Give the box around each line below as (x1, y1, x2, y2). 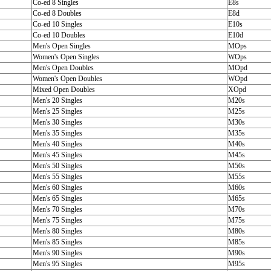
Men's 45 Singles (32, 151, 82, 159)
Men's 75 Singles (32, 216, 82, 224)
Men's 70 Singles (32, 205, 82, 214)
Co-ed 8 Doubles (32, 9, 82, 18)
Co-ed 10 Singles (32, 20, 82, 28)
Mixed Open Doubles (32, 85, 95, 94)
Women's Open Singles (32, 53, 99, 61)
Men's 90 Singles (32, 249, 82, 257)
